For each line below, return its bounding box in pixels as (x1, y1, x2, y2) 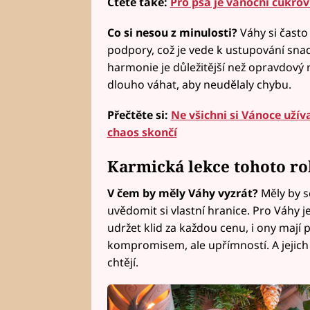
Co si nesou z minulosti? (107, 24, 240, 40)
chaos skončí (107, 124, 177, 140)
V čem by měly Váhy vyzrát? (107, 185, 261, 201)
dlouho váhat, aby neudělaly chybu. (107, 76, 291, 92)
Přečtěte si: (107, 107, 171, 122)
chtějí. (107, 255, 138, 271)
